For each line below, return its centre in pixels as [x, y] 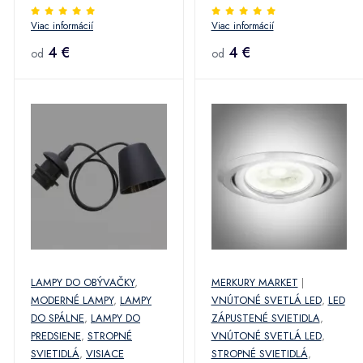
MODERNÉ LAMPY [72, 300]
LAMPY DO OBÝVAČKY [83, 282]
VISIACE [105, 354]
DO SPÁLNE [58, 318]
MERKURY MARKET [254, 282]
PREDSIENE [56, 336]
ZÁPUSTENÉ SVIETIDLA [265, 318]
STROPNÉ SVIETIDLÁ [259, 354]
